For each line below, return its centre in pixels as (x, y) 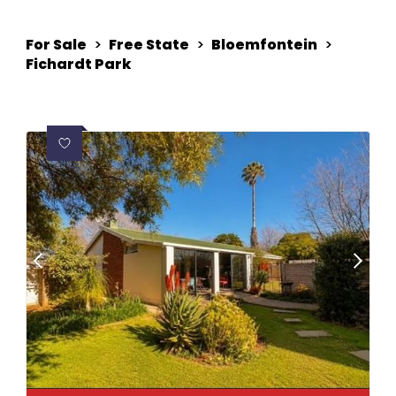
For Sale (56, 45)
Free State (149, 45)
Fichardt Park (79, 64)
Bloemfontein (264, 45)
